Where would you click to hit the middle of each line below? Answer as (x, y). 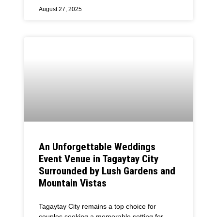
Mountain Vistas (73, 183)
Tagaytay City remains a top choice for (97, 207)
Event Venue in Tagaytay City (99, 159)
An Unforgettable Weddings (97, 147)
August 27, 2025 (60, 9)
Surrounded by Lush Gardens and (107, 171)
